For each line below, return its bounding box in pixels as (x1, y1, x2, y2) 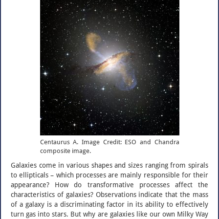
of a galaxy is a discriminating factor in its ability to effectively (11, 200, 208, 208)
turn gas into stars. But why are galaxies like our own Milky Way (11, 210, 208, 218)
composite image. (40, 147, 91, 154)
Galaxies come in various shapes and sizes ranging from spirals (11, 161, 208, 169)
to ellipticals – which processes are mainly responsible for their (11, 171, 208, 179)
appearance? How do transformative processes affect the (11, 181, 208, 189)
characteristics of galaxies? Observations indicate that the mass (11, 191, 208, 198)
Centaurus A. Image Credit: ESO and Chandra (40, 138, 179, 146)
